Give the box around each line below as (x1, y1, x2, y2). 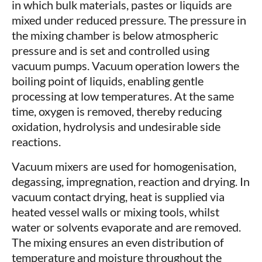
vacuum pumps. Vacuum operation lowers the (12, 58, 239, 73)
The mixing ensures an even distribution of (12, 235, 224, 250)
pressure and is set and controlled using (12, 43, 209, 58)
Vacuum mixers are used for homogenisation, (12, 159, 236, 174)
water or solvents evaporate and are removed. (12, 220, 241, 235)
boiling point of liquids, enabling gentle (12, 74, 204, 88)
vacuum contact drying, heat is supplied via (12, 189, 225, 204)
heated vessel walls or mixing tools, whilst (12, 205, 219, 219)
